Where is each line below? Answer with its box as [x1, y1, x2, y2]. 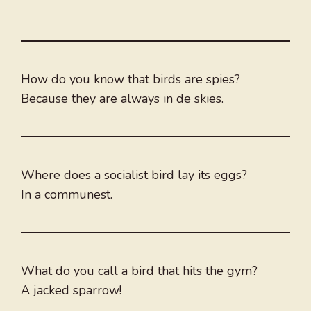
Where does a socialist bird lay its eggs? [21, 167, 247, 184]
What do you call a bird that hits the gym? [21, 262, 258, 280]
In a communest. [21, 186, 112, 203]
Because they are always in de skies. [21, 90, 224, 108]
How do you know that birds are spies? [21, 71, 240, 88]
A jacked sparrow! [21, 282, 121, 299]
